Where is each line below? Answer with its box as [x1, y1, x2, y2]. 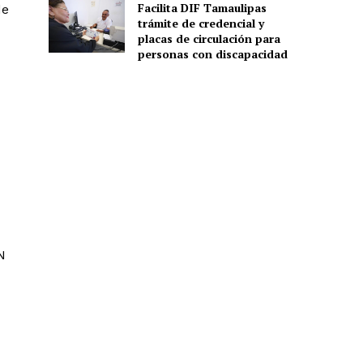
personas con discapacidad [137, 45, 288, 62]
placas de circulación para [137, 30, 280, 46]
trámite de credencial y [137, 15, 264, 31]
